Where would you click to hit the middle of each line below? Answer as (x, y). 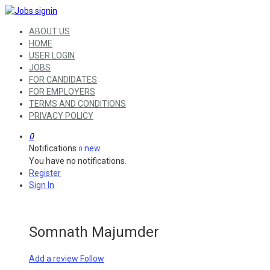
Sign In (42, 185)
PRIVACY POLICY (61, 116)
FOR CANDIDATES (63, 80)
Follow (92, 258)
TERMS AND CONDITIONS (77, 104)
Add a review (55, 258)
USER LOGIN (52, 55)
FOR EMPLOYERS (62, 92)
